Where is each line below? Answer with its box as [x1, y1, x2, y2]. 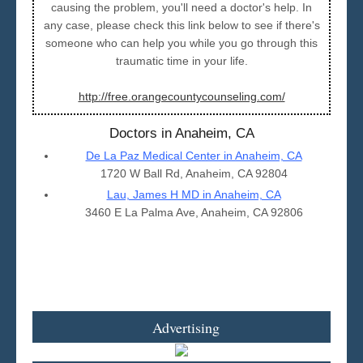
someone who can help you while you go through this [45, 36, 318, 49]
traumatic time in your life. [115, 53, 248, 67]
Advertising [152, 317, 220, 337]
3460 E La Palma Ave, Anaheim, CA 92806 [84, 205, 303, 219]
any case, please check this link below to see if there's [43, 18, 320, 32]
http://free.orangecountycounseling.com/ [78, 89, 285, 103]
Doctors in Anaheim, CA [109, 125, 254, 141]
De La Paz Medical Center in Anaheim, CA [85, 148, 302, 162]
